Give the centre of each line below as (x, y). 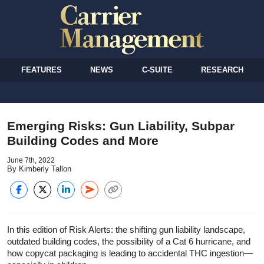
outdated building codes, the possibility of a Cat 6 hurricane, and (129, 241)
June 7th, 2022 (31, 160)
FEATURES (42, 70)
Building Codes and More (83, 140)
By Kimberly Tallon (39, 169)
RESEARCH (222, 70)
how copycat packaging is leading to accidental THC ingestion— (130, 253)
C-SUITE (157, 70)
